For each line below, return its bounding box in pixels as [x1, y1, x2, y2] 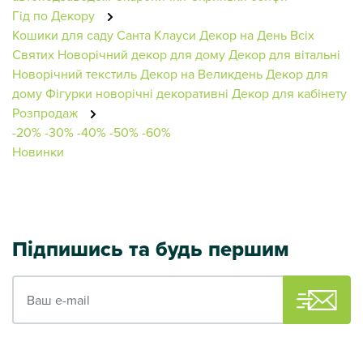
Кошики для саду [12, 25, 113, 44]
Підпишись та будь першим [12, 233, 289, 264]
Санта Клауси [117, 25, 196, 44]
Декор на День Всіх [199, 25, 314, 44]
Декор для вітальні [228, 45, 340, 63]
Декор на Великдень [140, 64, 263, 83]
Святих [12, 45, 54, 63]
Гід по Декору [12, 6, 98, 24]
